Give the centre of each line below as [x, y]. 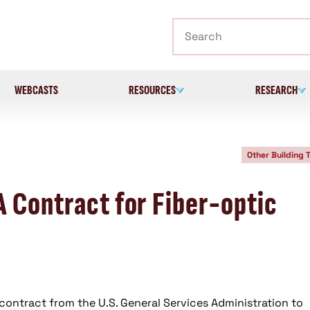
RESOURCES [152, 90]
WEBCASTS [37, 90]
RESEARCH [276, 90]
